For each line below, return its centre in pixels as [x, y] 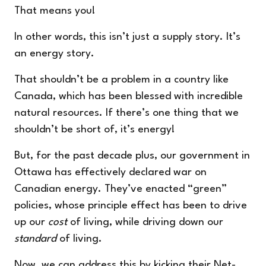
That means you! [55, 11]
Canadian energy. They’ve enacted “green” [121, 189]
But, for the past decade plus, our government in [132, 156]
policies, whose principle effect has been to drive [131, 206]
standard [35, 239]
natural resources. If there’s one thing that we [126, 113]
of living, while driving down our [145, 223]
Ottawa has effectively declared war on [110, 173]
